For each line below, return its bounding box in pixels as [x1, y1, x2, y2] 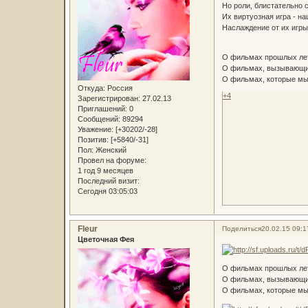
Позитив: [77, 135, 109, 144]
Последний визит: [77, 177, 140, 186]
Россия [104, 84, 133, 93]
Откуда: [77, 84, 105, 93]
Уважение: [77, 125, 113, 134]
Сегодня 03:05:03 [77, 187, 137, 196]
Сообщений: [77, 115, 120, 124]
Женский [93, 146, 126, 155]
